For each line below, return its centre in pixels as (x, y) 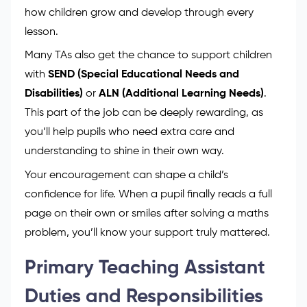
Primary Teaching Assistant (145, 268)
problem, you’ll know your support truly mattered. (147, 233)
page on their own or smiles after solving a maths (147, 213)
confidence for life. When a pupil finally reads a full (148, 194)
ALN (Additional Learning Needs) (181, 94)
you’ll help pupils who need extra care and (130, 133)
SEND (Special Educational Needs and (144, 75)
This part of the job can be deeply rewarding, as (144, 113)
